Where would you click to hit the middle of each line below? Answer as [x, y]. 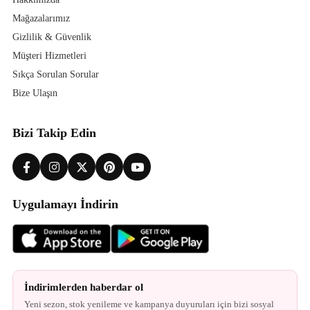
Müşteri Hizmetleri [49, 56]
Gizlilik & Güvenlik [52, 37]
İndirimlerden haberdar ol [84, 287]
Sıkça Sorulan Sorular [56, 74]
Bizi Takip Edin [54, 133]
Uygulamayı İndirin [65, 204]
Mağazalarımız [41, 18]
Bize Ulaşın [35, 93]
